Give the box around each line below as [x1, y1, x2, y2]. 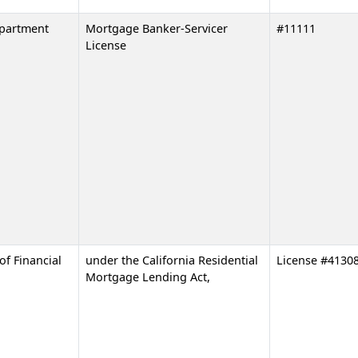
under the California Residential [86, 252, 258, 268]
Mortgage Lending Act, [86, 268, 210, 284]
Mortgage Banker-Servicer [86, 20, 228, 36]
